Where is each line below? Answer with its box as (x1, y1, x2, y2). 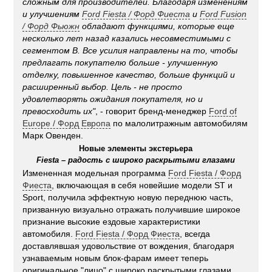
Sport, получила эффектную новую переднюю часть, (22, 192, 234, 203)
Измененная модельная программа (22, 168, 169, 178)
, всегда (180, 229, 211, 239)
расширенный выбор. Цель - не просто (22, 82, 183, 92)
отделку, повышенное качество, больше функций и (22, 70, 236, 80)
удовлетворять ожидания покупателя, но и (22, 94, 203, 104)
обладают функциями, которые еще (80, 21, 235, 32)
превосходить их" (22, 106, 96, 117)
